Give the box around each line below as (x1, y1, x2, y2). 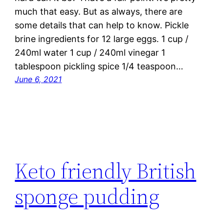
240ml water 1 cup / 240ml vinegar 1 (15, 47, 166, 58)
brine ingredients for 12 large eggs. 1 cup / (15, 34, 189, 44)
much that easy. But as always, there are (15, 6, 183, 17)
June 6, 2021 (15, 74, 62, 85)
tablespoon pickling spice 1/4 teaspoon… (15, 61, 184, 72)
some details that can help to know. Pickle (15, 20, 189, 31)
